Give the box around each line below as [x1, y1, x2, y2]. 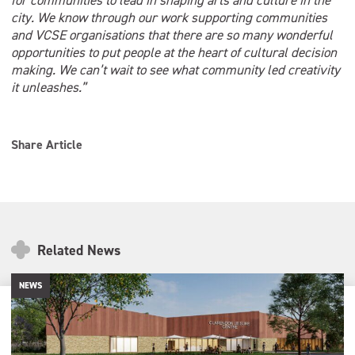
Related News [33, 241, 120, 261]
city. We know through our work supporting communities [11, 9, 327, 26]
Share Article [11, 136, 82, 153]
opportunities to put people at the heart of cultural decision [11, 44, 337, 61]
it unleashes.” [11, 78, 86, 96]
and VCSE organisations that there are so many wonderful [11, 26, 333, 44]
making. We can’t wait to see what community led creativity [11, 61, 340, 78]
